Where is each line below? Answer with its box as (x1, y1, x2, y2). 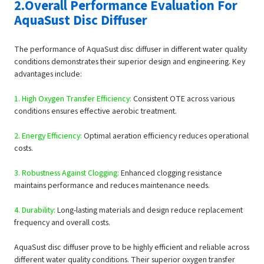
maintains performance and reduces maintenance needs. (14, 180, 210, 192)
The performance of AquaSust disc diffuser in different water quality (14, 44, 247, 56)
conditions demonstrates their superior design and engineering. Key (14, 56, 246, 68)
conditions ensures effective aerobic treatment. (14, 105, 177, 118)
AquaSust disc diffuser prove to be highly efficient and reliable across (14, 242, 250, 254)
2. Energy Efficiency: (14, 130, 82, 143)
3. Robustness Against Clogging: (14, 167, 121, 180)
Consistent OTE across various (131, 93, 235, 105)
